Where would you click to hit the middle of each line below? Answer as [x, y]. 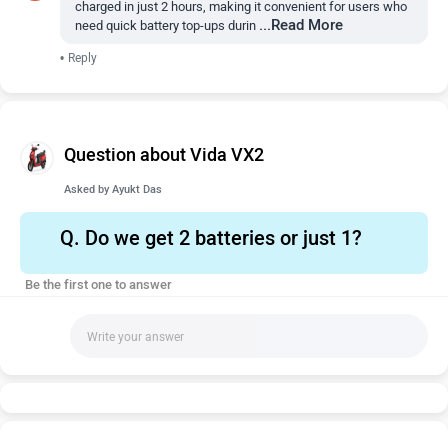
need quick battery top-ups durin [165, 25]
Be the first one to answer [98, 284]
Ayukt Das [137, 189]
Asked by [88, 189]
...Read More [301, 25]
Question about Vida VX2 [164, 155]
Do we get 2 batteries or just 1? [220, 238]
